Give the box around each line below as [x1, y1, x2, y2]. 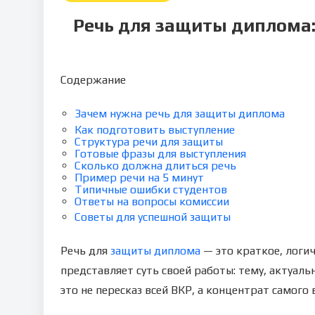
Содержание [60, 73, 126, 86]
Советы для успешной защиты [75, 210, 231, 224]
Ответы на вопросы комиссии [75, 195, 229, 208]
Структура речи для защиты [75, 135, 223, 148]
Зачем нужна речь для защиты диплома [75, 107, 285, 120]
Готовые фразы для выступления [75, 147, 246, 160]
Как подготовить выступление [75, 123, 235, 136]
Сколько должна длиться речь [75, 159, 236, 172]
